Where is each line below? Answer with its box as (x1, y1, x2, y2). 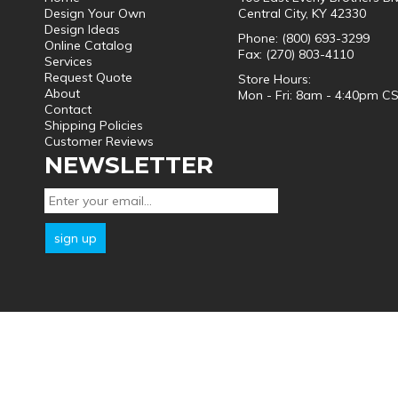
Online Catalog (44, 37, 132, 53)
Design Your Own (44, 5, 146, 21)
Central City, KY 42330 (238, 5, 366, 21)
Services (44, 53, 92, 69)
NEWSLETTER (44, 151, 213, 179)
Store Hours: (238, 71, 311, 87)
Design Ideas (44, 21, 120, 37)
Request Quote (44, 69, 132, 85)
